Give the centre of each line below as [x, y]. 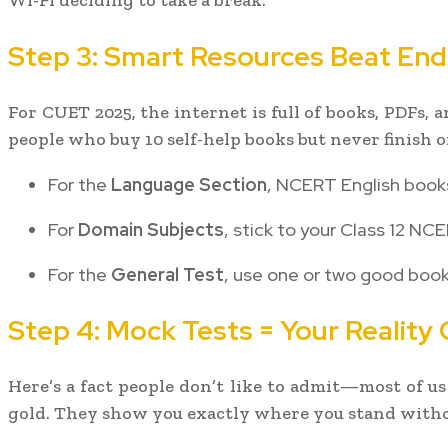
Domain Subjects [151, 230]
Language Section [189, 185]
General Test [167, 275]
